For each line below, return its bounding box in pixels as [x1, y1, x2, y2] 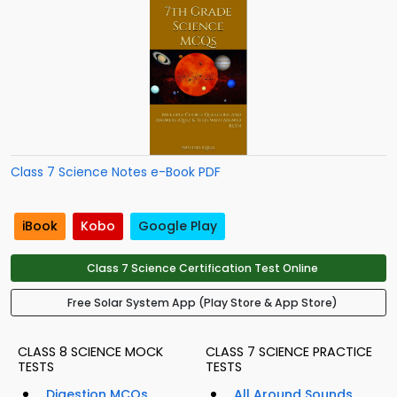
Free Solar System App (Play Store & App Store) [66, 295, 338, 311]
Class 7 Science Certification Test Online [86, 261, 318, 276]
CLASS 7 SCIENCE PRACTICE [206, 343, 372, 362]
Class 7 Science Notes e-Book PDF [11, 163, 221, 181]
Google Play [138, 217, 217, 236]
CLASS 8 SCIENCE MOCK [18, 343, 163, 362]
